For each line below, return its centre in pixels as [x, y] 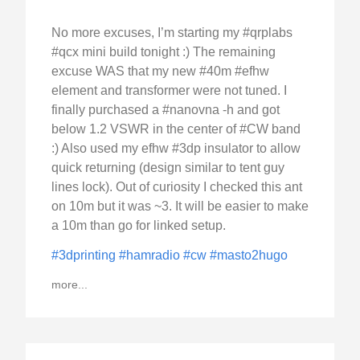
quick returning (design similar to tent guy [168, 168]
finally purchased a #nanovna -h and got [166, 110]
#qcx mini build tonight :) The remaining [164, 52]
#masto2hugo [249, 256]
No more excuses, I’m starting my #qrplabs [172, 33]
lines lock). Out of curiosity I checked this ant [177, 187]
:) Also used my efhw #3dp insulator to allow [176, 149]
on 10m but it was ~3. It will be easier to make [180, 207]
